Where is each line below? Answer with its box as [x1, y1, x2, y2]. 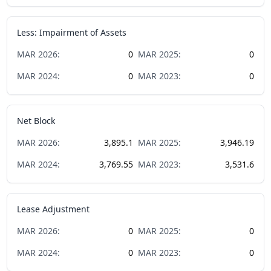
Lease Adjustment [17, 203, 90, 215]
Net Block [17, 114, 56, 126]
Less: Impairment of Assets [17, 26, 127, 38]
